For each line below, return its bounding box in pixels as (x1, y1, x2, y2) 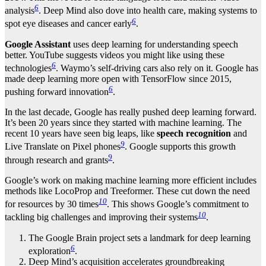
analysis (5, 5, 34, 16)
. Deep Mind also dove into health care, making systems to (39, 5, 257, 16)
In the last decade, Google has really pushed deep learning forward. (5, 107, 256, 118)
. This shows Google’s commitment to (107, 199, 249, 210)
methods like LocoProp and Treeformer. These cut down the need (5, 186, 250, 197)
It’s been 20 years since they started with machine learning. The (5, 118, 242, 128)
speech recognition (157, 128, 231, 139)
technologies (5, 63, 52, 74)
